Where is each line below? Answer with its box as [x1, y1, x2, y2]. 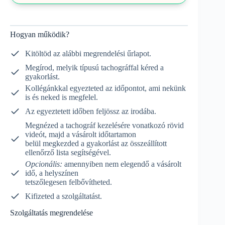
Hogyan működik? [10, 30, 69, 39]
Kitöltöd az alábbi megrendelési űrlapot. [25, 49, 151, 58]
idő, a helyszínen [25, 169, 78, 178]
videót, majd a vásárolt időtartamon [25, 130, 136, 139]
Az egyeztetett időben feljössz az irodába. [25, 107, 156, 116]
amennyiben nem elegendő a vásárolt [62, 160, 181, 169]
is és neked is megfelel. [25, 93, 98, 102]
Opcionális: [25, 160, 62, 169]
